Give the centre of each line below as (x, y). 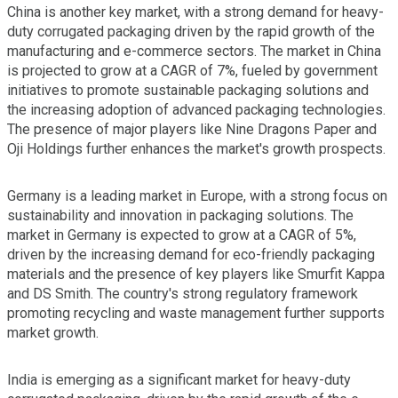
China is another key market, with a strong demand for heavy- (195, 12)
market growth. (53, 332)
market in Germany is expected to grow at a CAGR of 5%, (182, 235)
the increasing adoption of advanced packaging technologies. (196, 109)
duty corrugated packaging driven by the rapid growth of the (191, 31)
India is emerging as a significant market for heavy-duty (179, 379)
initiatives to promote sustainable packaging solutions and (188, 90)
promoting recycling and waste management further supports (196, 313)
